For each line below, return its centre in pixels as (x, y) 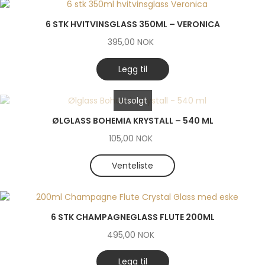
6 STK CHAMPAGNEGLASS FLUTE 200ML (132, 217)
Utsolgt (132, 100)
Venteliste (132, 165)
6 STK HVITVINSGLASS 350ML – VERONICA (132, 25)
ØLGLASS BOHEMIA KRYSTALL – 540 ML (132, 120)
